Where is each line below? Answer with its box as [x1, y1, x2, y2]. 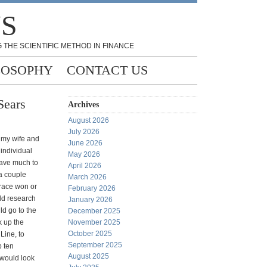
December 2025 [68, 207, 120, 215]
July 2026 [68, 128, 100, 136]
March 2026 [68, 173, 107, 181]
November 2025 [68, 218, 120, 226]
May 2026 [68, 150, 100, 159]
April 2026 [68, 162, 101, 170]
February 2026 [68, 184, 116, 193]
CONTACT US [67, 63, 148, 77]
